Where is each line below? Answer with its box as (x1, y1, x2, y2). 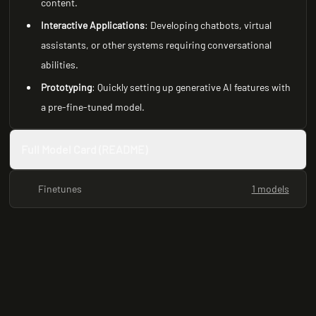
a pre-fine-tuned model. (41, 101, 145, 113)
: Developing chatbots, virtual (145, 19, 272, 31)
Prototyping (41, 81, 92, 93)
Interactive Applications (41, 19, 145, 31)
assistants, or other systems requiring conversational (41, 39, 272, 51)
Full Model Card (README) (21, 142, 148, 156)
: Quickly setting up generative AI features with (92, 81, 291, 93)
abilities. (41, 59, 79, 71)
